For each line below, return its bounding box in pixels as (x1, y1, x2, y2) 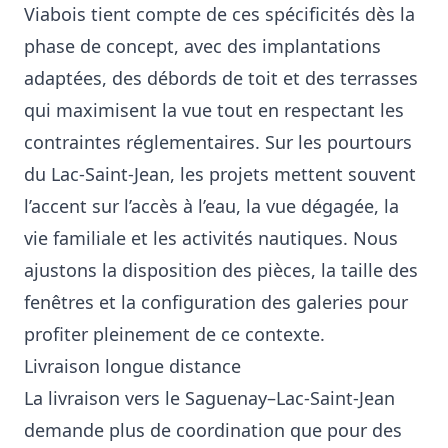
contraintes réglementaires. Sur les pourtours (24, 130, 412, 154)
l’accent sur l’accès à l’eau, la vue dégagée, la (24, 194, 399, 218)
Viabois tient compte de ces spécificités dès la (24, 2, 415, 26)
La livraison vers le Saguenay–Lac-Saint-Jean (24, 386, 395, 410)
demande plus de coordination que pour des (24, 418, 402, 442)
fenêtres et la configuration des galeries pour (24, 290, 408, 314)
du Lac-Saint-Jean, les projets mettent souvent (24, 162, 416, 186)
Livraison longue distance (24, 354, 241, 378)
